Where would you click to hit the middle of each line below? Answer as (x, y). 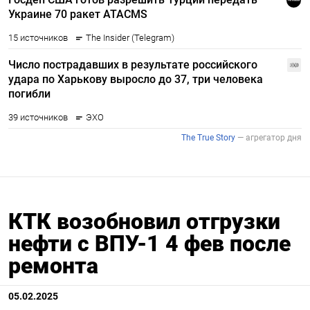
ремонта (53, 266)
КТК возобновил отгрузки (144, 221)
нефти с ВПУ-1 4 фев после (149, 244)
